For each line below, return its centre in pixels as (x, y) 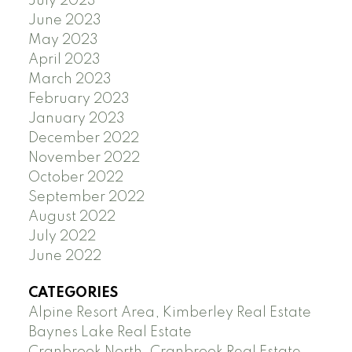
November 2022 (84, 158)
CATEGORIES (73, 293)
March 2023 (70, 79)
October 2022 (75, 177)
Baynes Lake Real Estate (110, 333)
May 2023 (63, 40)
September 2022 (86, 197)
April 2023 (64, 59)
